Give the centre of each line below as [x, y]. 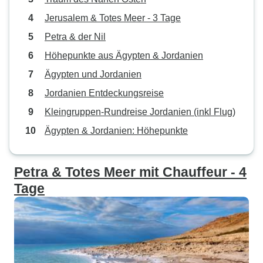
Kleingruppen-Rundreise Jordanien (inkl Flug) [140, 112]
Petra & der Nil [75, 37]
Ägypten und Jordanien [93, 74]
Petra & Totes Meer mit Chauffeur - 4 [130, 172]
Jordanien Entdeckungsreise [104, 93]
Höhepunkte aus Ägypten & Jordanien [124, 55]
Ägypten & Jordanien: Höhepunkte [116, 131]
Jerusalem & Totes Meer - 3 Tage [113, 18]
